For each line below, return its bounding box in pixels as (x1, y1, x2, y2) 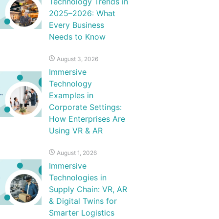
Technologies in (48, 172, 107, 182)
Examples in (48, 90, 93, 100)
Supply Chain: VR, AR (48, 184, 127, 194)
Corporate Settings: (48, 102, 122, 112)
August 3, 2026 (56, 55, 98, 63)
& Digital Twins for (48, 196, 117, 206)
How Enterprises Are (48, 113, 125, 124)
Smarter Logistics (48, 207, 114, 218)
